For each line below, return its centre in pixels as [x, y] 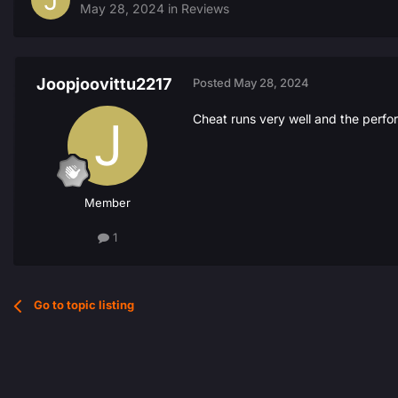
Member [107, 203]
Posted [213, 83]
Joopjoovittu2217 [104, 84]
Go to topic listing [84, 305]
